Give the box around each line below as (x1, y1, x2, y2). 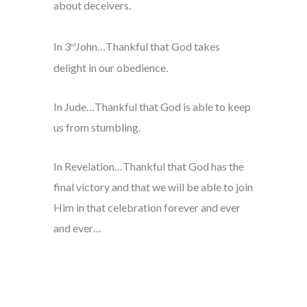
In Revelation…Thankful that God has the (53, 159, 244, 173)
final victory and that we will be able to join (53, 180, 253, 193)
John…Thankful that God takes (75, 40, 220, 53)
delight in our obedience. (53, 60, 168, 74)
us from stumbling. (53, 120, 140, 134)
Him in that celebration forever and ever (53, 200, 241, 214)
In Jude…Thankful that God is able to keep (53, 99, 251, 113)
